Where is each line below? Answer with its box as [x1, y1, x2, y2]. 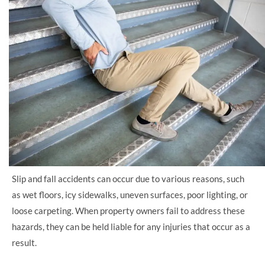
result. [12, 237, 37, 248]
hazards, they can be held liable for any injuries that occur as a [12, 221, 250, 232]
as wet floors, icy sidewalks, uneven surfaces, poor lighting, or [12, 189, 248, 201]
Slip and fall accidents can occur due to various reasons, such [12, 173, 244, 185]
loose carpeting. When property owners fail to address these [12, 205, 245, 216]
